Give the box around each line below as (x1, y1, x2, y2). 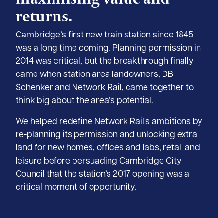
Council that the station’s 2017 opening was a (16, 170, 189, 180)
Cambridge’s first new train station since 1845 (16, 31, 193, 40)
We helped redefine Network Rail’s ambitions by (16, 117, 202, 127)
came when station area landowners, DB (16, 70, 173, 80)
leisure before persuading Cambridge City (16, 157, 182, 166)
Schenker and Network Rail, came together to (16, 83, 194, 93)
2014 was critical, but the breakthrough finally (16, 57, 194, 67)
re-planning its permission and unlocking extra (16, 130, 197, 140)
